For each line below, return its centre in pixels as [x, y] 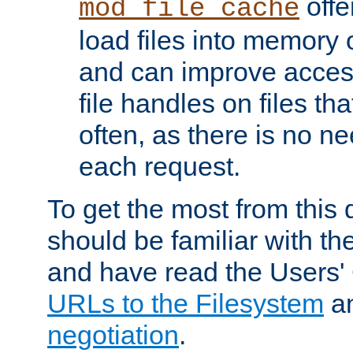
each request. [160, 166]
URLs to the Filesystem [186, 303]
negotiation [113, 334]
